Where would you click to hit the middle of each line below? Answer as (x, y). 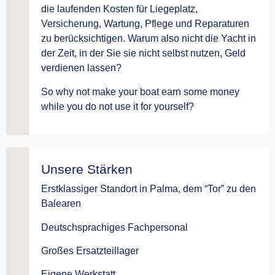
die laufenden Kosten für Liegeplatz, (119, 9)
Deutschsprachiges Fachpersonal (114, 227)
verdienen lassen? (81, 68)
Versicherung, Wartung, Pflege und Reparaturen (145, 24)
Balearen (61, 204)
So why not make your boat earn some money (140, 91)
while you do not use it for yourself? (118, 106)
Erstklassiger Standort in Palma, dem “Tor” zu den (149, 189)
